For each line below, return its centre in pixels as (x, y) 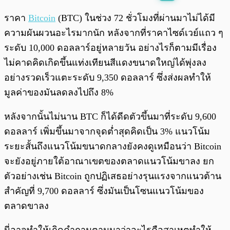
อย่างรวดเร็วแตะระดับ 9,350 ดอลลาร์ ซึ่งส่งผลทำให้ (108, 78)
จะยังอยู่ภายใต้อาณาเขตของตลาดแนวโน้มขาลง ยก (109, 161)
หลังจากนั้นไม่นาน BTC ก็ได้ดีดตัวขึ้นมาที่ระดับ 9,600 (110, 117)
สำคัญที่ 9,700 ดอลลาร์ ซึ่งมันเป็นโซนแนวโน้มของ (104, 191)
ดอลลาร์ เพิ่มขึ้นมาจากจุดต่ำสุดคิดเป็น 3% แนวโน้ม (107, 132)
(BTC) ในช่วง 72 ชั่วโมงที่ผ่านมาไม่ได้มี (135, 18)
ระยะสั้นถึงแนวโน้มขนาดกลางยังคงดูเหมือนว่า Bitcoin (113, 147)
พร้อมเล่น (42, 13)
